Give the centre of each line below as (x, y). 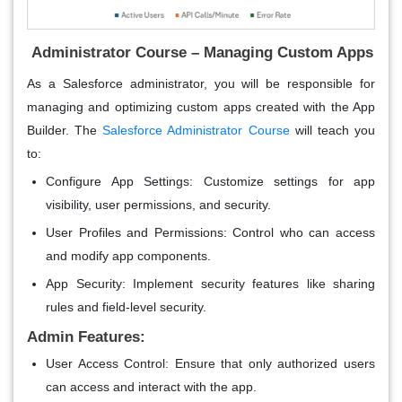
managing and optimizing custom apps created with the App (201, 106)
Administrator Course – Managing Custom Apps (200, 52)
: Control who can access (299, 232)
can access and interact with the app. (151, 386)
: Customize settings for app (282, 181)
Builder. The (65, 130)
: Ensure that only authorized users (271, 363)
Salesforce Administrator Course (196, 130)
